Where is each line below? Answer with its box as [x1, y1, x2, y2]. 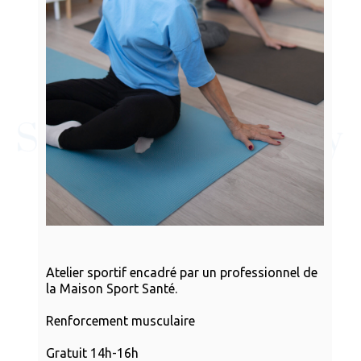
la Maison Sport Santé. [45, 281, 177, 297]
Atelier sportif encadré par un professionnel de [45, 265, 317, 280]
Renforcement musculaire [45, 313, 195, 329]
